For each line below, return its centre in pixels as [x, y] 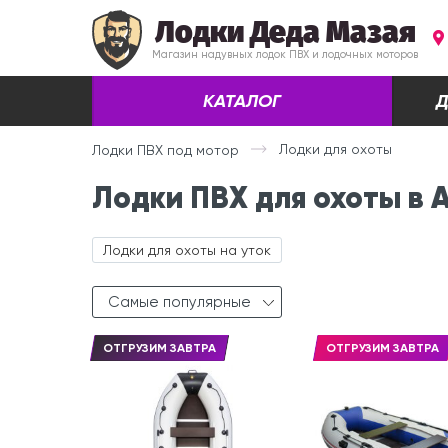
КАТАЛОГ [242, 101]
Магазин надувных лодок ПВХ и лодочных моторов [285, 54]
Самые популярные [179, 302]
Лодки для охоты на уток [187, 250]
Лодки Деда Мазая [285, 32]
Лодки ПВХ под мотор [165, 149]
